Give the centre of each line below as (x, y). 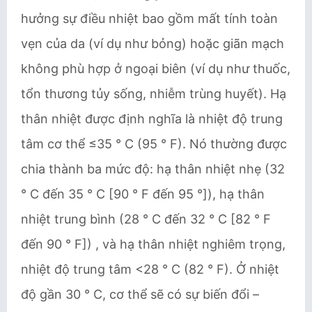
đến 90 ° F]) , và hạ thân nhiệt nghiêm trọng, (153, 244)
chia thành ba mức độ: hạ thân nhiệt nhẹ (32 (153, 169)
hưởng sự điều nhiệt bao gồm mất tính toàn (149, 18)
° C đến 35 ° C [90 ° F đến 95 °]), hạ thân (143, 194)
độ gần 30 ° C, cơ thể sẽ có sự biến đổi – (140, 294)
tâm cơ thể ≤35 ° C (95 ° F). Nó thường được (154, 144)
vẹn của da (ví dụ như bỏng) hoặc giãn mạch (153, 44)
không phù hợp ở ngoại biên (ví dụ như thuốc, (156, 69)
